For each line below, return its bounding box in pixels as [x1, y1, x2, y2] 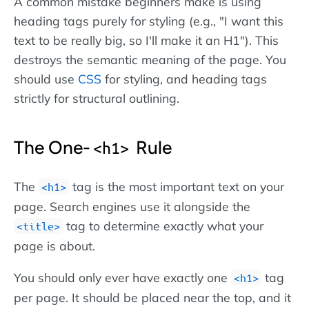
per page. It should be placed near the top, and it [14, 289, 291, 305]
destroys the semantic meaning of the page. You [14, 52, 286, 68]
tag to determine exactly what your [63, 218, 263, 234]
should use [14, 71, 78, 87]
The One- [14, 136, 90, 159]
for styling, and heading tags [101, 71, 267, 87]
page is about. [14, 238, 95, 254]
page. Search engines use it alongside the [14, 199, 250, 215]
